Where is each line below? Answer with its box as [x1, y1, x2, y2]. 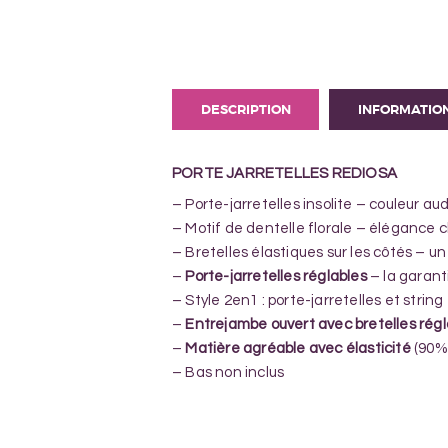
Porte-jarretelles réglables [185, 269, 367, 285]
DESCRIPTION [200, 100, 291, 118]
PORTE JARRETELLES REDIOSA [172, 165, 397, 181]
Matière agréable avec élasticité [185, 341, 411, 357]
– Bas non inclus [172, 365, 285, 381]
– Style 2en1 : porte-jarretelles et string [172, 293, 444, 309]
